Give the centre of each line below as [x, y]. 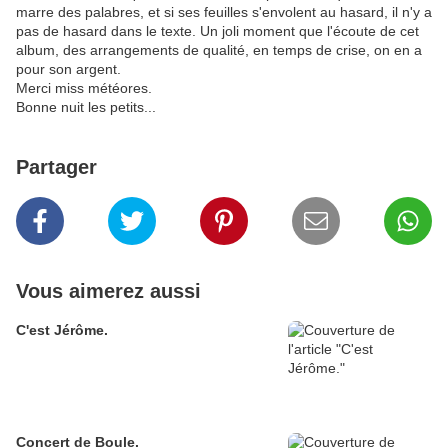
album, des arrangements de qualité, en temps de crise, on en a [219, 50]
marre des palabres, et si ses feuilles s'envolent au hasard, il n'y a [224, 12]
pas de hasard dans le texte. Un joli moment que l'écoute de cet [217, 31]
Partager [56, 167]
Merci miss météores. [84, 88]
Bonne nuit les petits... [86, 107]
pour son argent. [68, 69]
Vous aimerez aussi [108, 291]
